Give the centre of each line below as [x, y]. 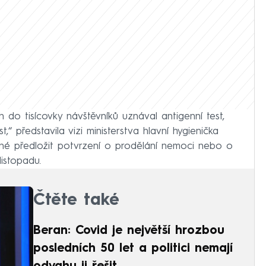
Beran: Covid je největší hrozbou [129, 231]
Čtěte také [76, 200]
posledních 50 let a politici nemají [133, 248]
